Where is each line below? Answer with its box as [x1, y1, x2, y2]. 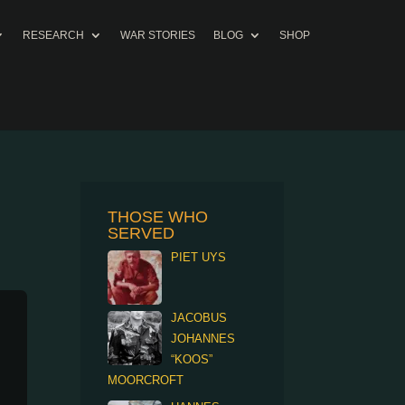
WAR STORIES [120, 29, 195, 42]
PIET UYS [171, 250, 227, 264]
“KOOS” [171, 353, 213, 366]
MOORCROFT [108, 373, 184, 387]
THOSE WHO [108, 208, 209, 226]
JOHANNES [171, 332, 236, 345]
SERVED [108, 224, 175, 242]
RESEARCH [23, 29, 84, 42]
